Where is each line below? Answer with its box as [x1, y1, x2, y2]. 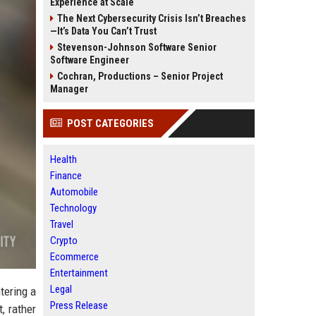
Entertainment [50, 267, 108, 279]
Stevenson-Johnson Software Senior [57, 42, 217, 53]
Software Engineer [50, 54, 129, 66]
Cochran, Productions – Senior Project [57, 71, 223, 82]
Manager [50, 83, 88, 95]
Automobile [50, 186, 98, 198]
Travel [50, 218, 73, 231]
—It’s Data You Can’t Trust [50, 25, 157, 37]
